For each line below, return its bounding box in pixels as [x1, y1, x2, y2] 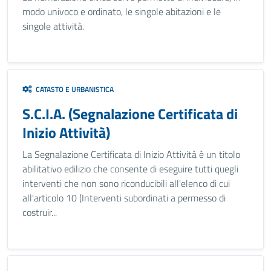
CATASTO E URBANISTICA [32, 83, 114, 95]
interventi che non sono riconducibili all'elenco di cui [22, 176, 230, 191]
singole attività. [22, 19, 84, 33]
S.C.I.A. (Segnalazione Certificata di [22, 103, 238, 125]
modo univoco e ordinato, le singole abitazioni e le [22, 4, 221, 19]
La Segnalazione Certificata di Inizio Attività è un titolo [22, 147, 240, 162]
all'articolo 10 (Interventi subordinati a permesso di [22, 191, 226, 205]
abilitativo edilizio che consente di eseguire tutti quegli [22, 162, 238, 176]
